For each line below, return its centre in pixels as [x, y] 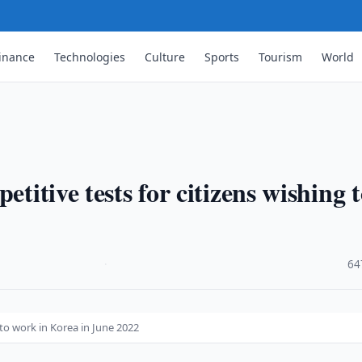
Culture [165, 57]
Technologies [90, 57]
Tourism [281, 57]
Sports [222, 57]
